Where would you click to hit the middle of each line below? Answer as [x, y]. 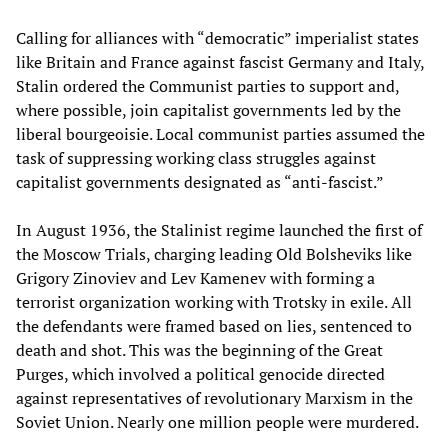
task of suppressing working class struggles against [196, 157]
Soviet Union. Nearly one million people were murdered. [217, 421]
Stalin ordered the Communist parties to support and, [207, 85]
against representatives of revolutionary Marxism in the [214, 397]
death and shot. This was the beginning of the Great [199, 349]
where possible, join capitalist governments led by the [208, 109]
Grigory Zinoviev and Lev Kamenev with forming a [195, 277]
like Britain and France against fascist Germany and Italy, [220, 61]
